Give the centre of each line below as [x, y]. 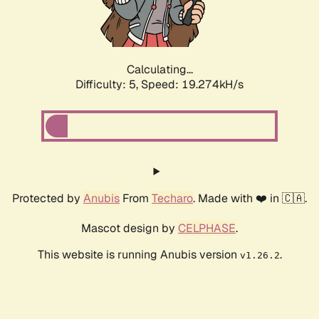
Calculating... [159, 70]
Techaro [172, 199]
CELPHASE [207, 229]
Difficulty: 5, [108, 85]
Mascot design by [130, 229]
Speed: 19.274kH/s [192, 85]
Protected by [48, 199]
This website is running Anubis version [138, 255]
